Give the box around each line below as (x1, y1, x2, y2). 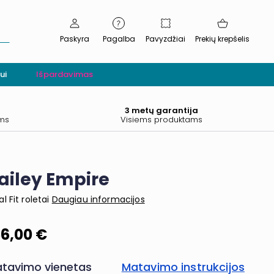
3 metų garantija (124, 104, 199, 116)
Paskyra (60, 34, 89, 45)
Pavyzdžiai (146, 34, 185, 45)
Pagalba (102, 34, 135, 45)
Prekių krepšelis (195, 34, 250, 45)
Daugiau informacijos (51, 193, 145, 206)
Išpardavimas (36, 68, 94, 80)
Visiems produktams (120, 113, 203, 125)
